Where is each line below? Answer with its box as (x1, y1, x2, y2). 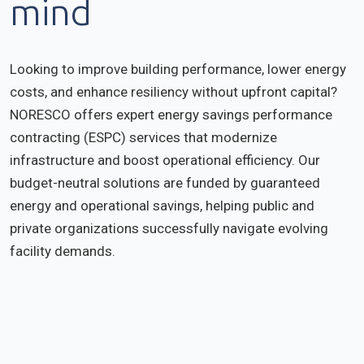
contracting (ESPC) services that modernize (10, 129, 277, 145)
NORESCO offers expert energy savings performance (10, 106, 332, 123)
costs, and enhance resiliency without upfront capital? (10, 84, 337, 100)
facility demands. (10, 243, 115, 259)
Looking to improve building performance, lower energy (10, 61, 346, 77)
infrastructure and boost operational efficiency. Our (10, 152, 320, 168)
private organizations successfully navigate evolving (10, 220, 328, 236)
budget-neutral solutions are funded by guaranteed (10, 175, 320, 191)
